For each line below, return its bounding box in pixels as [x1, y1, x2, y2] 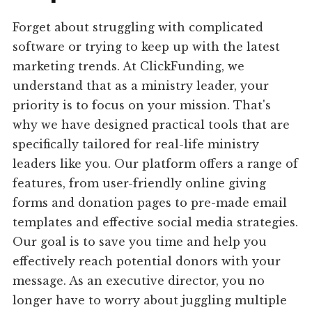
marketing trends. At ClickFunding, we [13, 59, 245, 74]
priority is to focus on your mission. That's [13, 98, 272, 113]
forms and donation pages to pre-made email [13, 196, 288, 210]
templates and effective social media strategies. [13, 215, 299, 230]
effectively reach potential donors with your [13, 254, 281, 269]
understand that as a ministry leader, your [13, 79, 270, 93]
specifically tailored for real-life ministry [13, 137, 260, 152]
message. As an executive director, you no [13, 274, 265, 288]
